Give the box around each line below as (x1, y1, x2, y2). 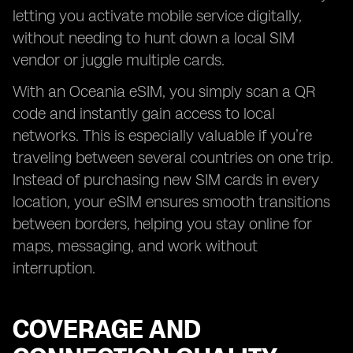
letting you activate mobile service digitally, (13, 6, 302, 25)
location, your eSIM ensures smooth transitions (13, 192, 330, 211)
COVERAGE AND (13, 314, 201, 344)
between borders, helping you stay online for (13, 214, 312, 233)
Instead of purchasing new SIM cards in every (13, 170, 319, 189)
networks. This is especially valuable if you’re (13, 126, 312, 145)
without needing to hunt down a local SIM (13, 28, 295, 47)
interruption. (13, 258, 95, 277)
